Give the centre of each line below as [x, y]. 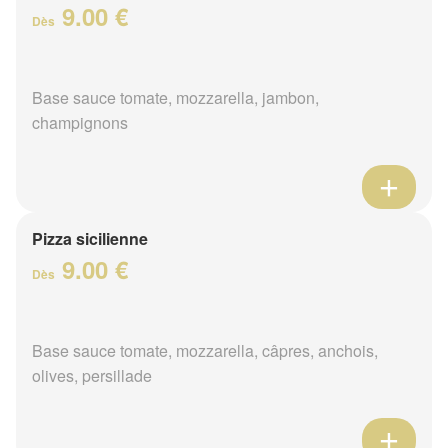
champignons [80, 122]
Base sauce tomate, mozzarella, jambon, [175, 97]
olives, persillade [92, 375]
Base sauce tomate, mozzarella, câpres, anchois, [205, 350]
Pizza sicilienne [90, 238]
